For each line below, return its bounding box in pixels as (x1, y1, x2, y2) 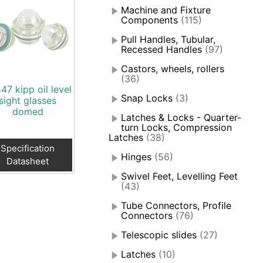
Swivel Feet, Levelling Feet (121, 170, 238, 183)
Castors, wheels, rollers (121, 63, 225, 75)
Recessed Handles (121, 43, 203, 56)
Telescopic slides (121, 229, 197, 241)
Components (121, 14, 178, 26)
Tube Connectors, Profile (121, 200, 232, 212)
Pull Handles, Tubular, (121, 33, 216, 46)
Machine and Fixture (121, 4, 211, 16)
